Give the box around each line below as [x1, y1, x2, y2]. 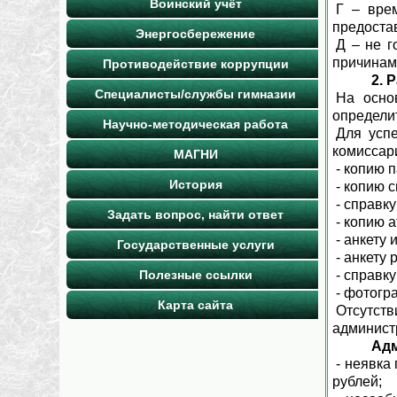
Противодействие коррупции [102, 57, 289, 71]
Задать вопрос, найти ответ [107, 207, 284, 222]
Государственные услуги [116, 237, 275, 252]
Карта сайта [158, 298, 234, 312]
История [168, 177, 222, 191]
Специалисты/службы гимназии [95, 87, 297, 101]
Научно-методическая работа [103, 117, 289, 131]
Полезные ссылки [138, 268, 253, 282]
